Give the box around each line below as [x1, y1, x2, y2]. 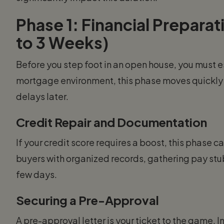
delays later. [16, 90, 68, 102]
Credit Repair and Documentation [16, 114, 207, 129]
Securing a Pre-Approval [16, 192, 159, 207]
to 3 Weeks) [16, 32, 108, 52]
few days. [16, 168, 57, 180]
